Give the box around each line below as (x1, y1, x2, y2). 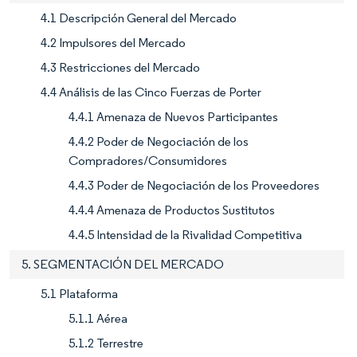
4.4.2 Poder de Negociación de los (69, 133, 249, 149)
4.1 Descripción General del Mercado (41, 10, 237, 25)
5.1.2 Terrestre (69, 335, 143, 351)
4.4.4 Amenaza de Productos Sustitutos (69, 202, 275, 218)
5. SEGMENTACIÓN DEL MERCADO (22, 256, 224, 272)
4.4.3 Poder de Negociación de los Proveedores (69, 177, 320, 193)
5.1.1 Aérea (69, 310, 127, 326)
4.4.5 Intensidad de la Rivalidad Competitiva (69, 226, 302, 242)
